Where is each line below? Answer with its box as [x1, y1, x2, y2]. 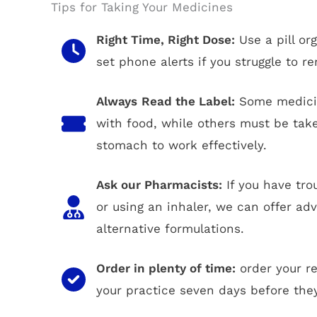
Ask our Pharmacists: [96, 178, 222, 192]
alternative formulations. [96, 221, 244, 236]
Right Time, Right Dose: [96, 33, 235, 47]
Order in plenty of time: [96, 261, 236, 276]
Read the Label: [142, 94, 235, 109]
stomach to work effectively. [96, 138, 267, 153]
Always [96, 94, 137, 109]
